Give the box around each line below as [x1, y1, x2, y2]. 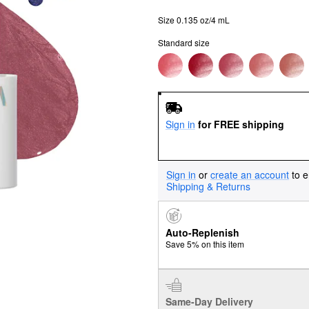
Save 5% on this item [165, 238, 244, 250]
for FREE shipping [197, 117, 284, 131]
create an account [210, 167, 289, 181]
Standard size [158, 37, 210, 48]
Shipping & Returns [166, 179, 250, 193]
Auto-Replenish [165, 226, 239, 240]
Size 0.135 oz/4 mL [158, 14, 230, 26]
